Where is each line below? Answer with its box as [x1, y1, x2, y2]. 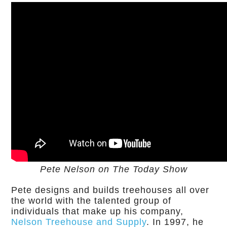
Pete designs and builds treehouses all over [11, 184, 210, 195]
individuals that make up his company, [11, 206, 184, 216]
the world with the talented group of [11, 195, 172, 206]
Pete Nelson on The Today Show [40, 164, 187, 174]
